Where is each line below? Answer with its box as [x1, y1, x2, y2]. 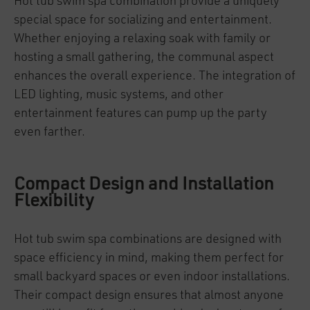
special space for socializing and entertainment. [14, 14, 272, 26]
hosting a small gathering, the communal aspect [14, 51, 274, 64]
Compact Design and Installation [14, 176, 274, 194]
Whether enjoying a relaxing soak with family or [14, 33, 271, 45]
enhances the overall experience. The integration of [14, 70, 295, 82]
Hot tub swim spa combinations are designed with [14, 233, 282, 246]
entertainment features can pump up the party [14, 107, 267, 120]
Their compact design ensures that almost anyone [14, 289, 284, 302]
